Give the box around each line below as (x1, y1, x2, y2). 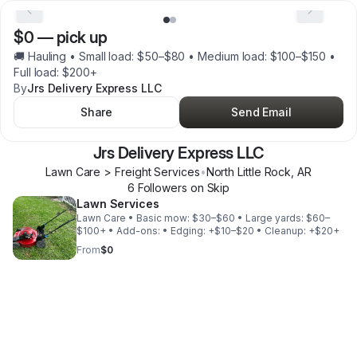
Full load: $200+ (14, 65, 97, 79)
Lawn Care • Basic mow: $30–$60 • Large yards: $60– (76, 212, 128, 224)
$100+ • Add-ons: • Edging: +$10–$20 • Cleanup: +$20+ (257, 225, 339, 237)
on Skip (186, 181, 230, 194)
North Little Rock (206, 165, 292, 178)
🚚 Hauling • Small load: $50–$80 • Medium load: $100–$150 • (14, 49, 336, 63)
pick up (56, 28, 107, 47)
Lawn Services (76, 197, 159, 210)
